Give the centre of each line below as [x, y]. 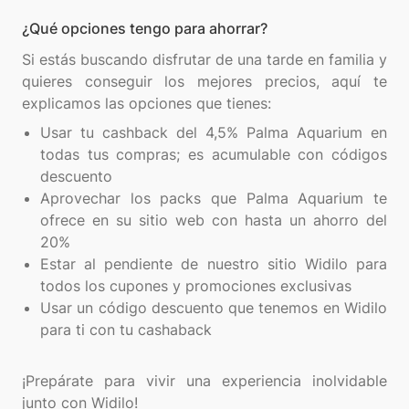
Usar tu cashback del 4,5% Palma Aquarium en [214, 133]
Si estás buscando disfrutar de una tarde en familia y [204, 60]
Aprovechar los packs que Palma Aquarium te [214, 199]
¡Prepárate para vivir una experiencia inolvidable [204, 381]
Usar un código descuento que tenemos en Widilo [214, 308]
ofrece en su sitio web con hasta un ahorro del [214, 220]
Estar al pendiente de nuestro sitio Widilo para [214, 264]
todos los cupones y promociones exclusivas [196, 286]
